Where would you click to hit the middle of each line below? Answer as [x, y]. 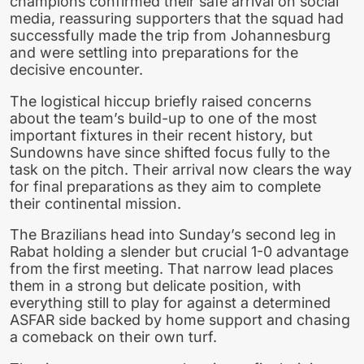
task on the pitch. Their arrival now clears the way [181, 169]
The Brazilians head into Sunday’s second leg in [173, 235]
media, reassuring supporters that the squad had [177, 18]
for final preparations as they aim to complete [165, 186]
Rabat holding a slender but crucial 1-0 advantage [179, 252]
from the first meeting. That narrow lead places [171, 269]
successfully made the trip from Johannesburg [170, 35]
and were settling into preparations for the [154, 52]
